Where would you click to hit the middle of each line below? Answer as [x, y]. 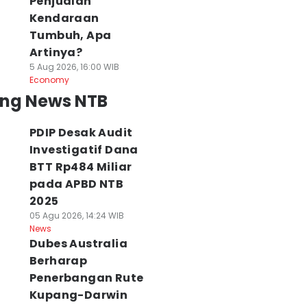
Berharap [58, 261]
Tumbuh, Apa [70, 35]
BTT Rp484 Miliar [81, 167]
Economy [49, 80]
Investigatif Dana [84, 150]
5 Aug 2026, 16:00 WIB [74, 67]
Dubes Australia [78, 244]
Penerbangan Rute [86, 278]
